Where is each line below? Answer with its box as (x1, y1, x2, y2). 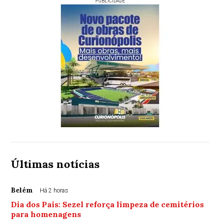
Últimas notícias (11, 157, 100, 171)
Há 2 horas (40, 187, 69, 194)
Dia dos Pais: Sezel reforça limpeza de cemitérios (11, 199, 204, 210)
